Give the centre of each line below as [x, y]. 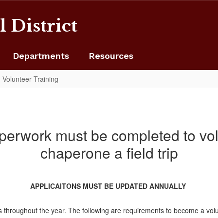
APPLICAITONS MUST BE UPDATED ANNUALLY [109, 186]
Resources [111, 56]
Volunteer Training [30, 79]
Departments [41, 56]
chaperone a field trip [109, 153]
